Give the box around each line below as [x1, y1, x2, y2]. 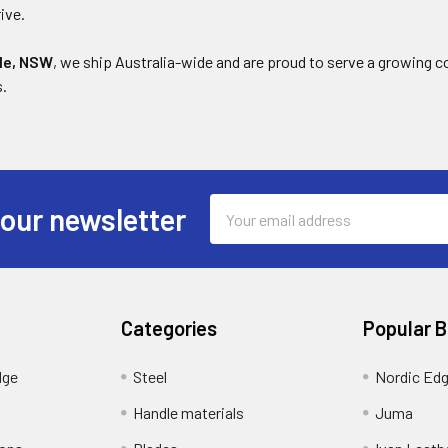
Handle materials [133, 403, 245, 422]
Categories [121, 316, 218, 340]
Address [209, 220, 265, 239]
